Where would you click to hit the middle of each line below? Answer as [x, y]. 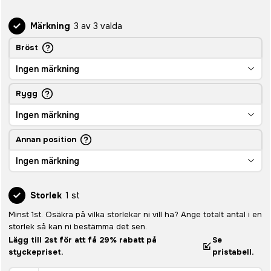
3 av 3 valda [98, 26]
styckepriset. [36, 252]
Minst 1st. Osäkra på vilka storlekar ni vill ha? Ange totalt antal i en [135, 214]
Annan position [46, 139]
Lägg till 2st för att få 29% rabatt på [83, 240]
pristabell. [233, 252]
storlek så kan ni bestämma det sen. [78, 227]
